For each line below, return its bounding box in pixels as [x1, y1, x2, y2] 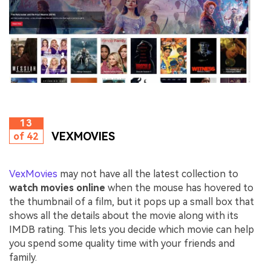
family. [9, 252, 37, 264]
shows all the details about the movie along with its [9, 210, 238, 222]
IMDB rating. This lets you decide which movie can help [9, 224, 254, 236]
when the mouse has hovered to [105, 182, 253, 194]
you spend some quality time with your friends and [9, 238, 235, 250]
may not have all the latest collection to [57, 168, 238, 180]
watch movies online [9, 182, 105, 194]
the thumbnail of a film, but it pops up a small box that [9, 196, 254, 208]
